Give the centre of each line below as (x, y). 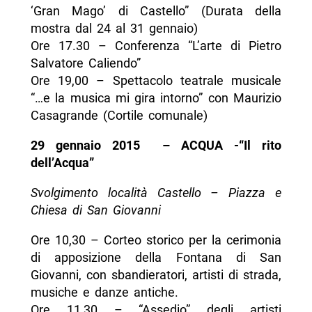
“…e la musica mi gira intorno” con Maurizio (156, 98)
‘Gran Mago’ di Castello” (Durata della (156, 11)
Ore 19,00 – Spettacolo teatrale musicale (156, 81)
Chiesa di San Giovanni (95, 210)
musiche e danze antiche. (104, 292)
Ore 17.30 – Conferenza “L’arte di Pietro (156, 46)
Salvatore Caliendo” (85, 63)
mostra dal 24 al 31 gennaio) (114, 29)
